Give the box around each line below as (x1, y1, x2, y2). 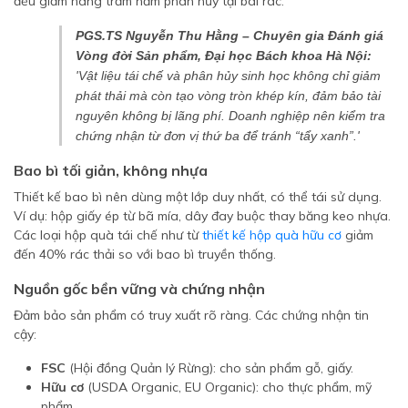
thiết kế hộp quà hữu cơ (202, 227, 342, 243)
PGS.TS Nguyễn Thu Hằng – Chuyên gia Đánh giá (76, 28, 383, 43)
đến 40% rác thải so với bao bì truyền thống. (14, 246, 276, 262)
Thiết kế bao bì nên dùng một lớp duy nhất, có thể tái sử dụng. (14, 189, 382, 205)
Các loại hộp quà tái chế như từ (14, 227, 202, 243)
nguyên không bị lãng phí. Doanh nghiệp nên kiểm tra (76, 108, 385, 123)
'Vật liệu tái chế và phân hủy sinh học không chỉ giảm (76, 68, 381, 83)
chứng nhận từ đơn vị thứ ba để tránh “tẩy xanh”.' (76, 128, 360, 143)
